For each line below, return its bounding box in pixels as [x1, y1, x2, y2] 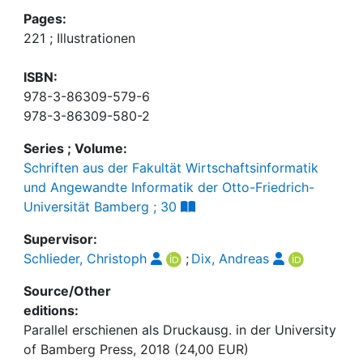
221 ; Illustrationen [23, 30, 135, 46]
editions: [23, 302, 79, 318]
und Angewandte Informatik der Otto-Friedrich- [23, 179, 314, 195]
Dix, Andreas [190, 250, 269, 267]
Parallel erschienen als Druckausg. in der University [23, 322, 336, 338]
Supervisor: [23, 231, 97, 247]
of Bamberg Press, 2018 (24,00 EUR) [23, 341, 249, 357]
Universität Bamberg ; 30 [23, 199, 177, 215]
